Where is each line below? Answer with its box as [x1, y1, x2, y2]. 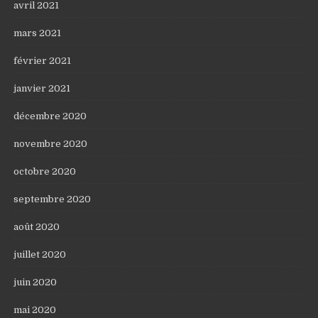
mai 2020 [13, 305, 57, 316]
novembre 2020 [13, 138, 88, 150]
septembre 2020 [13, 194, 92, 205]
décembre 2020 [13, 111, 87, 122]
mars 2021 [13, 28, 62, 39]
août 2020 [13, 221, 60, 233]
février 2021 [13, 55, 72, 67]
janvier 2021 [13, 83, 71, 94]
